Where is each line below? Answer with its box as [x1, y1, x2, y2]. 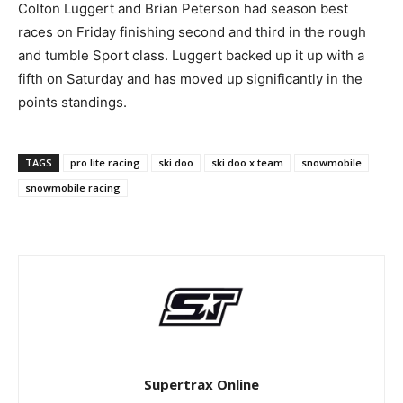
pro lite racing [70, 155, 140, 169]
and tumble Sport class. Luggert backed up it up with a [18, 46, 364, 64]
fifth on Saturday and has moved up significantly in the [18, 69, 363, 87]
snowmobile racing [25, 180, 121, 194]
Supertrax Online [144, 374, 259, 393]
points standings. [18, 93, 127, 111]
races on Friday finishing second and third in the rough [18, 22, 366, 40]
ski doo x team [211, 155, 283, 169]
